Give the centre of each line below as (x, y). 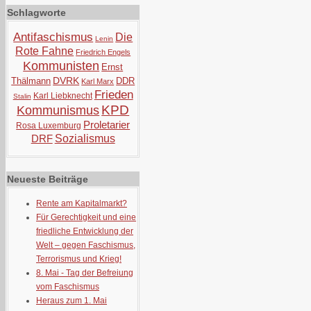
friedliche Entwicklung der (85, 231)
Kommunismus (58, 110)
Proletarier (107, 125)
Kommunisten (61, 66)
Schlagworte (36, 12)
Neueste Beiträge (48, 179)
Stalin (22, 96)
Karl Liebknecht (62, 96)
